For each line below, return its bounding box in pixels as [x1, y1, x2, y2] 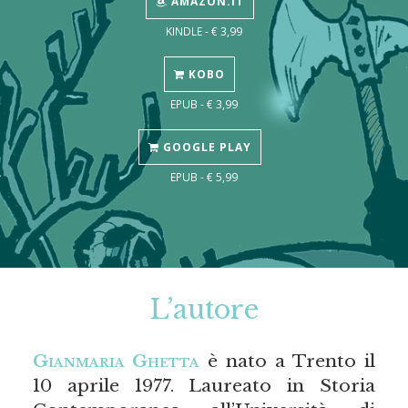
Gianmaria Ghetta [32, 350, 199, 372]
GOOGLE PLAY [158, 139, 251, 156]
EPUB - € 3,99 [170, 97, 238, 112]
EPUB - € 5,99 [170, 169, 238, 185]
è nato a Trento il [199, 350, 376, 372]
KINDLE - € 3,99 [166, 24, 242, 39]
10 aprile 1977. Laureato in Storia [32, 374, 376, 397]
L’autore [149, 293, 259, 327]
